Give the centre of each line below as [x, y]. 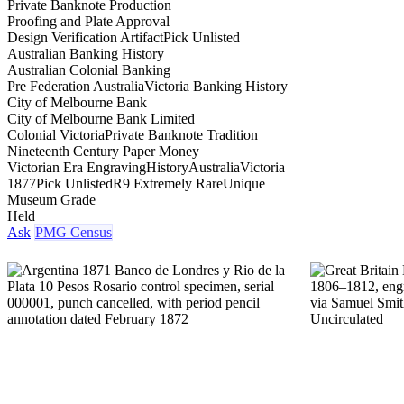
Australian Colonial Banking [89, 69]
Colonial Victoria [56, 134]
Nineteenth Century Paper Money [103, 151]
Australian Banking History [86, 53]
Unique [244, 183]
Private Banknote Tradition [181, 134]
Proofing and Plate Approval [88, 21]
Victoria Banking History [216, 86]
